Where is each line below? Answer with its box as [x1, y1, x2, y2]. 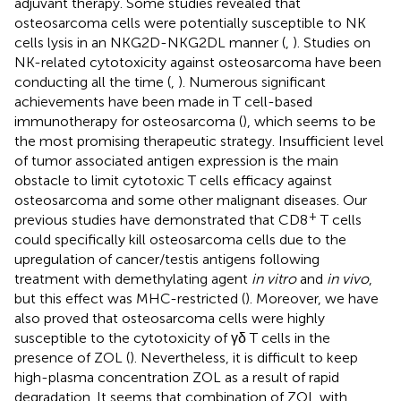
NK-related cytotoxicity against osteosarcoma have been [14, 53, 381, 71]
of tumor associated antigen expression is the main [14, 151, 338, 169]
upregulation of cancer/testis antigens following [14, 250, 320, 268]
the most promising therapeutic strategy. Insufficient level [14, 132, 384, 149]
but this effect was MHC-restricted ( [14, 289, 245, 307]
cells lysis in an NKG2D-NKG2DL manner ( [14, 33, 286, 51]
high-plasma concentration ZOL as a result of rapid [14, 368, 339, 386]
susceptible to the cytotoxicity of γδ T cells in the [14, 328, 330, 346]
